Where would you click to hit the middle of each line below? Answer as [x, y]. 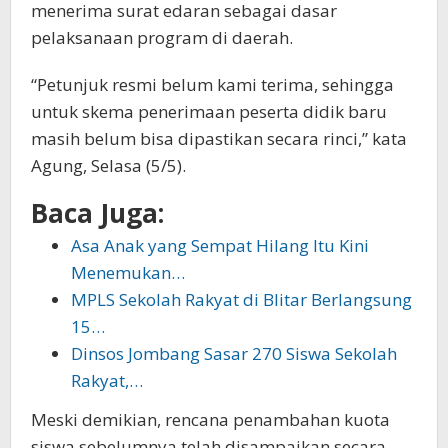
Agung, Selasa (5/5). [108, 166]
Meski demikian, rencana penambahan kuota [210, 419]
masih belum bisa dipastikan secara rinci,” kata [219, 139]
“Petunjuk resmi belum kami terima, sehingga [212, 85]
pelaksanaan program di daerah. [162, 38]
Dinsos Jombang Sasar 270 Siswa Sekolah [234, 354]
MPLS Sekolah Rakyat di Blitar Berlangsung [241, 300]
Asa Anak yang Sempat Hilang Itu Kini [220, 246]
